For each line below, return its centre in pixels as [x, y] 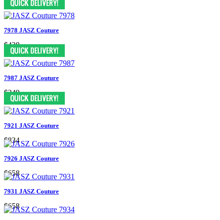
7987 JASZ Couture [31, 78]
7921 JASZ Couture [31, 125]
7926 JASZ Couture [31, 158]
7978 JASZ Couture [31, 30]
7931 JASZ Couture [31, 191]
